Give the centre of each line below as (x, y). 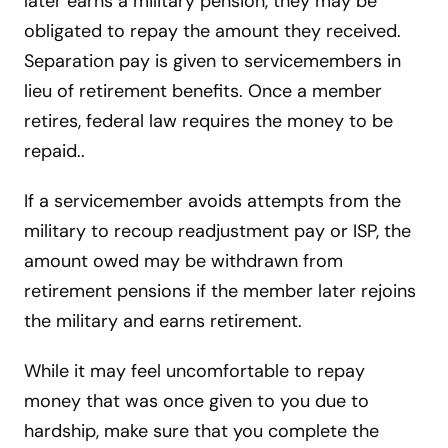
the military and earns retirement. (165, 320)
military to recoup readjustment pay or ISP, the (217, 230)
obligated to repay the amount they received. (212, 30)
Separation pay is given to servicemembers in (212, 60)
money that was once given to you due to (196, 400)
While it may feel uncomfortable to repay (194, 370)
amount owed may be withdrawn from (183, 260)
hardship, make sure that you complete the (201, 430)
